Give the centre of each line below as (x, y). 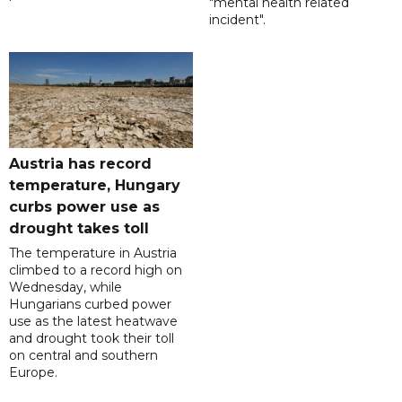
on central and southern (83, 355)
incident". (237, 19)
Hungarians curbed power (90, 304)
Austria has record (80, 163)
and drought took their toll (92, 338)
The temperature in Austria (93, 253)
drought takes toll (79, 228)
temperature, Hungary (95, 185)
